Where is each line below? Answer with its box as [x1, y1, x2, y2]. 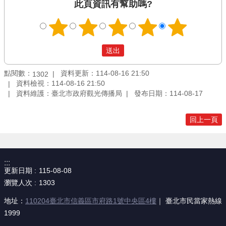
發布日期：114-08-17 [134, 89, 203, 97]
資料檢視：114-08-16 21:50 [16, 79, 105, 88]
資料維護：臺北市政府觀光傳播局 [16, 89, 122, 97]
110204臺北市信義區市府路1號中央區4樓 [25, 197, 156, 205]
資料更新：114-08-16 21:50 [61, 69, 149, 78]
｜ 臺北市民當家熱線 [156, 197, 222, 205]
